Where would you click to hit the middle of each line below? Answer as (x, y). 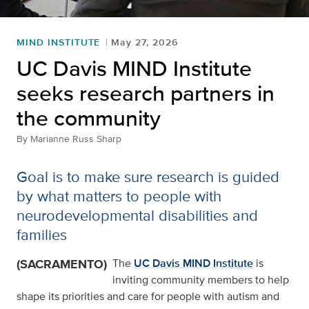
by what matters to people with (119, 196)
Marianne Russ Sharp (76, 139)
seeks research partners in (146, 93)
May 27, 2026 (144, 42)
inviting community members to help (201, 280)
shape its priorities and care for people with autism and (148, 297)
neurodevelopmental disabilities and (137, 216)
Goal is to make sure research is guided (148, 177)
